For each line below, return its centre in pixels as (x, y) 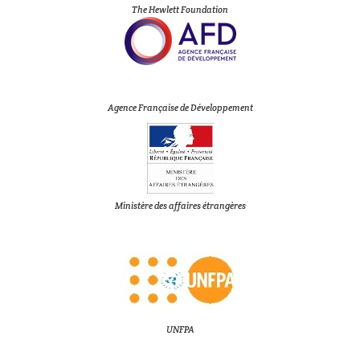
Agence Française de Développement (180, 108)
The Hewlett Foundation (180, 10)
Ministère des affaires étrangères (180, 206)
